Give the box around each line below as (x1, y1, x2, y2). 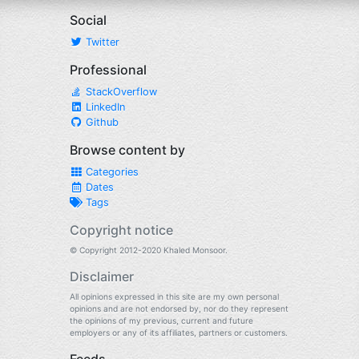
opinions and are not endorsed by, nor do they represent (70, 304, 288, 313)
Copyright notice (70, 222, 173, 238)
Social (70, 12, 107, 28)
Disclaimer (70, 268, 134, 284)
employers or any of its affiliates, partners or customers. (70, 328, 288, 337)
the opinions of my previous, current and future (70, 316, 253, 325)
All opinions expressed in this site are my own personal (70, 292, 279, 301)
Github (83, 116, 119, 128)
